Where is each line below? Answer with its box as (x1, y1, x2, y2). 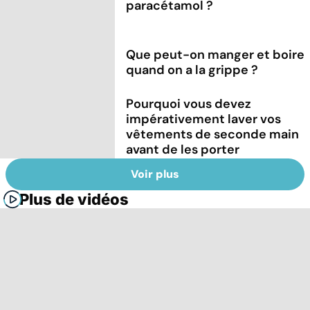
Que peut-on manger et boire (126, 46, 305, 63)
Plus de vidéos (19, 190, 129, 209)
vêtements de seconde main (126, 125, 300, 143)
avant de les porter (126, 140, 240, 158)
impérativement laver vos (126, 110, 282, 127)
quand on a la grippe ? (126, 61, 259, 78)
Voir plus (131, 167, 179, 182)
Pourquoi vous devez (126, 95, 252, 112)
